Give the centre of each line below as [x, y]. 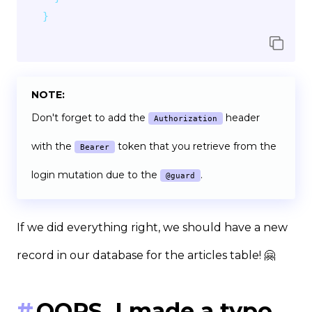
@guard [180, 175]
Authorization [186, 118]
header [241, 117]
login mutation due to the [96, 174]
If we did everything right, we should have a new [152, 227]
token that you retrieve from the [196, 146]
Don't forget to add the [90, 117]
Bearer [95, 147]
